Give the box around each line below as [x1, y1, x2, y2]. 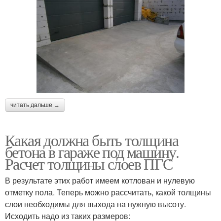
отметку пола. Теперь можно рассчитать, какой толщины [5, 186, 211, 198]
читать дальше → [10, 101, 60, 109]
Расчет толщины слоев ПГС [5, 152, 173, 174]
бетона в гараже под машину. [5, 141, 179, 162]
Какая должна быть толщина [5, 129, 178, 150]
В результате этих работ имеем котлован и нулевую [5, 174, 195, 186]
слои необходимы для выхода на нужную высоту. [5, 198, 186, 210]
